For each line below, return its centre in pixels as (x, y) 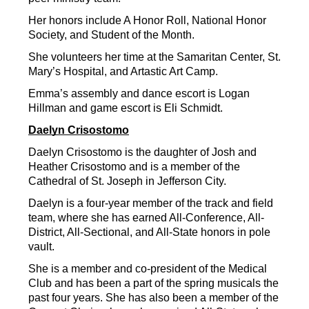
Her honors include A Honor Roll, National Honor (147, 21)
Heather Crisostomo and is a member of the (134, 167)
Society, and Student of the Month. (111, 35)
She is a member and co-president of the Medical (148, 269)
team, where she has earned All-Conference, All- (146, 218)
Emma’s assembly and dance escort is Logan (139, 94)
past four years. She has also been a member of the (153, 298)
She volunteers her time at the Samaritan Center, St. (154, 57)
